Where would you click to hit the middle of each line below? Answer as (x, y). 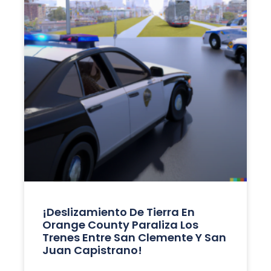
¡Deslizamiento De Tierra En (118, 212)
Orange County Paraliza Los (120, 224)
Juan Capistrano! (92, 250)
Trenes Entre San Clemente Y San (134, 237)
